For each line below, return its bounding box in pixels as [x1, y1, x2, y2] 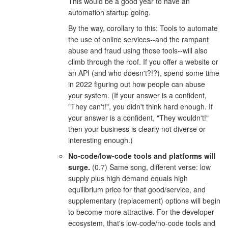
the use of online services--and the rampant [68, 34, 209, 44]
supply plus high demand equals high [68, 173, 188, 183]
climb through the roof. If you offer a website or [68, 56, 218, 67]
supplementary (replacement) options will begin [68, 195, 220, 206]
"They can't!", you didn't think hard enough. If [68, 101, 213, 111]
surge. [68, 161, 90, 172]
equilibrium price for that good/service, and [68, 184, 206, 194]
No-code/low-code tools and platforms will [68, 150, 216, 161]
